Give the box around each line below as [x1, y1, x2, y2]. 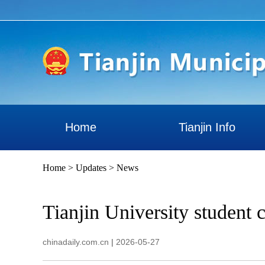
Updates [76, 163, 106, 173]
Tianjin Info [178, 121, 235, 134]
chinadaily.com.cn [43, 237, 109, 247]
